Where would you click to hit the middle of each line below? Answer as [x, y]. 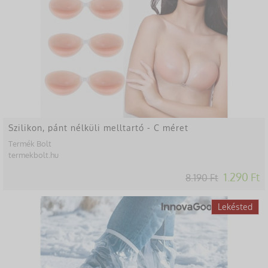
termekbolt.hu [33, 155]
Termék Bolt [30, 143]
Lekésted [235, 206]
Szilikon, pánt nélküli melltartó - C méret [98, 127]
